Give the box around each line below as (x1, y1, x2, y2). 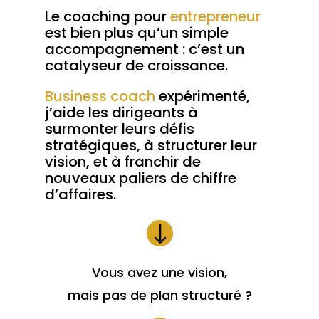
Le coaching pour (44, 6, 167, 27)
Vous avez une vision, (92, 263, 227, 282)
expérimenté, (158, 86, 250, 107)
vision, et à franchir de (44, 152, 201, 172)
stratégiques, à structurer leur (44, 135, 257, 156)
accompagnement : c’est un (44, 39, 244, 60)
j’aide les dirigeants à (44, 103, 198, 123)
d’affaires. (44, 184, 116, 205)
